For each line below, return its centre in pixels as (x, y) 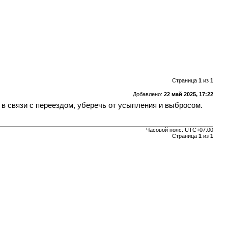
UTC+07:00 (199, 130)
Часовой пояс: (165, 130)
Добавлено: (148, 94)
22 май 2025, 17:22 (188, 94)
